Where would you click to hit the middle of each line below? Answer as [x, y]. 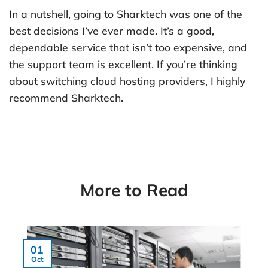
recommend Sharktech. [66, 97]
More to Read [134, 190]
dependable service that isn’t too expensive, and [128, 47]
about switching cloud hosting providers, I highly [127, 80]
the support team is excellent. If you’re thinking [123, 64]
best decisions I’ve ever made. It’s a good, [112, 30]
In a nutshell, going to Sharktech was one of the [126, 13]
